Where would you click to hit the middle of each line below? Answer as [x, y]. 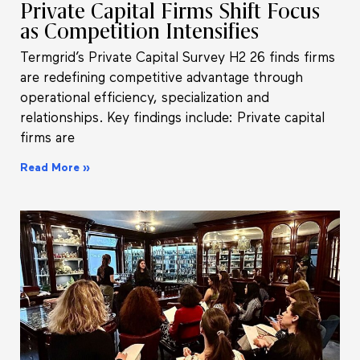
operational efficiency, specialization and [145, 99]
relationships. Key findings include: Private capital [172, 119]
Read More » [55, 168]
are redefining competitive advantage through [162, 79]
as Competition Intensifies [142, 32]
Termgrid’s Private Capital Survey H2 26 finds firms [178, 59]
